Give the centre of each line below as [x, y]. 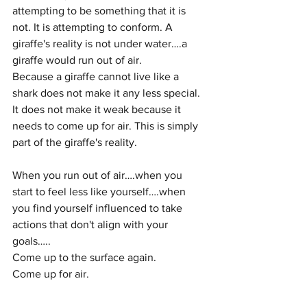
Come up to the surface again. [86, 258]
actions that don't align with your [91, 225]
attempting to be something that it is [100, 11]
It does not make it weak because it [98, 110]
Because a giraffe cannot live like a [97, 77]
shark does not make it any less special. [108, 93]
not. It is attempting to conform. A [94, 27]
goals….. [32, 241]
